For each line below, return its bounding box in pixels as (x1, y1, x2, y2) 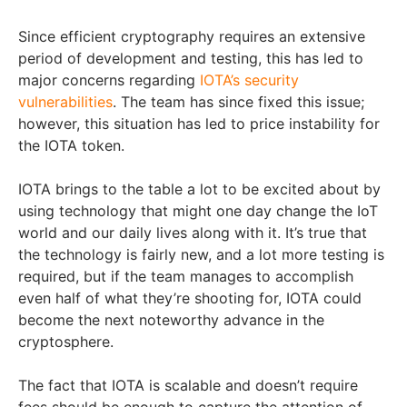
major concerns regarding (18, 71, 200, 89)
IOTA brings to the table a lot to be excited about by (18, 180, 381, 198)
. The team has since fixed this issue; (113, 93, 364, 111)
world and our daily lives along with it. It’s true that (18, 223, 367, 242)
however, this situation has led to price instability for (18, 114, 380, 133)
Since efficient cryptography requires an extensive (18, 27, 365, 45)
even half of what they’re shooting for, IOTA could (18, 289, 362, 307)
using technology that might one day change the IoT (18, 202, 378, 220)
